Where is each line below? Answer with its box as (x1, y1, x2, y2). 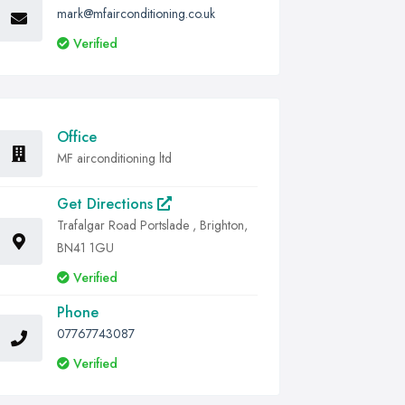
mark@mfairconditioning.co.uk (57, 5, 215, 23)
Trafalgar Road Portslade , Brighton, (57, 216, 248, 234)
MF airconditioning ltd (57, 149, 172, 167)
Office (57, 127, 97, 147)
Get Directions (57, 193, 157, 214)
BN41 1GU (57, 239, 114, 257)
